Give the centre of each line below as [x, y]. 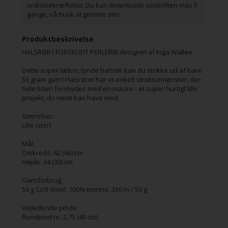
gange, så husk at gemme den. [74, 14]
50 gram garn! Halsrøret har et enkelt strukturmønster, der [111, 79]
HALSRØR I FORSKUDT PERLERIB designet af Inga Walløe [107, 52]
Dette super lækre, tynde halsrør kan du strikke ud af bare [112, 70]
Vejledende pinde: [50, 207]
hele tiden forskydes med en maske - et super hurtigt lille [109, 88]
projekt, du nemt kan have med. [70, 97]
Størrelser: [38, 116]
